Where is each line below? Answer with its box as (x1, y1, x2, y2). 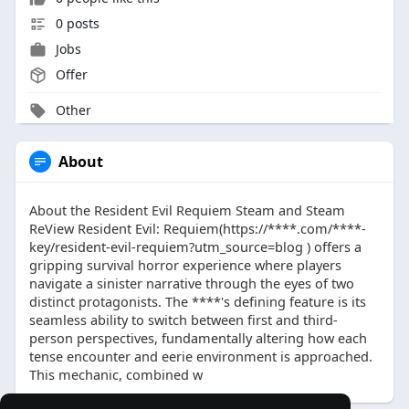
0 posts (51, 15, 100, 33)
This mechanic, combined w (28, 365, 203, 384)
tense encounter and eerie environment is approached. (28, 347, 372, 366)
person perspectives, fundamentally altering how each (28, 329, 367, 348)
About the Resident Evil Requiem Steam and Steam (28, 201, 345, 220)
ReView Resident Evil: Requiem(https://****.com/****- (28, 219, 366, 238)
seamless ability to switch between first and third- (28, 310, 338, 330)
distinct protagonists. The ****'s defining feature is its (28, 292, 366, 311)
